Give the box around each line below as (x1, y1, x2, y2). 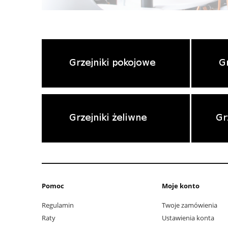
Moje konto (162, 181, 199, 190)
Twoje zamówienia (162, 201, 217, 210)
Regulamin (42, 201, 74, 210)
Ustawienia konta (162, 213, 214, 223)
